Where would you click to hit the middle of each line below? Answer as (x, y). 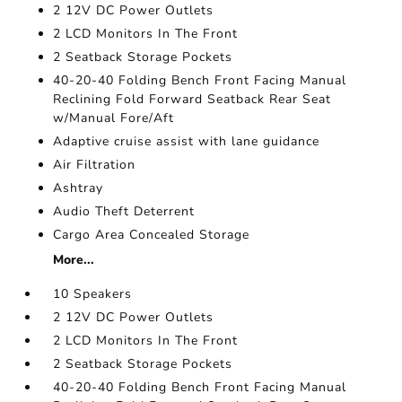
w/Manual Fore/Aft (114, 118)
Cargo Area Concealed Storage (152, 235)
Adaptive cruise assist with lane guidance (187, 142)
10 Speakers (93, 294)
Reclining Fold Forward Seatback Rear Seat (192, 100)
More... (74, 260)
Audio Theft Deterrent (124, 212)
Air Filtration (95, 165)
